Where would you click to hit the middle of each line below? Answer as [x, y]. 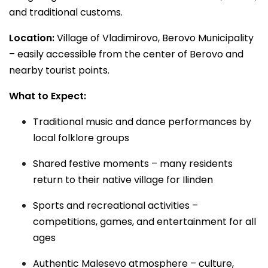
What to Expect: [48, 96]
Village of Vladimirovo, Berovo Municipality [154, 38]
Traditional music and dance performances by [142, 122]
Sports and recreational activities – [115, 205]
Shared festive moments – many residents [133, 164]
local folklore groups [81, 138]
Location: [32, 38]
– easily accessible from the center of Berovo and [126, 54]
